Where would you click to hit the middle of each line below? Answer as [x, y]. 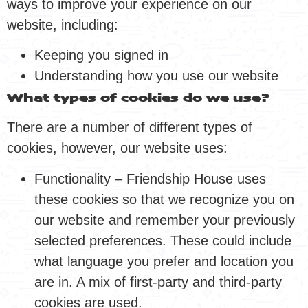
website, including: [63, 25]
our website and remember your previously [165, 220]
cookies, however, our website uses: [117, 148]
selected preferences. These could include [163, 240]
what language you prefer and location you [164, 261]
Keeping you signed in [101, 55]
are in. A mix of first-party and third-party [158, 282]
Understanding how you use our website [156, 76]
